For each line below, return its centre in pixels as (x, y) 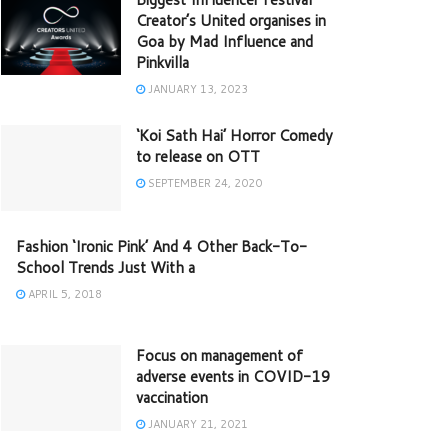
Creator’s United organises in (231, 21)
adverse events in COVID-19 (233, 377)
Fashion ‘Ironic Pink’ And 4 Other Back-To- (161, 247)
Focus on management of (219, 356)
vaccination (176, 398)
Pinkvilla (162, 63)
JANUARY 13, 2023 (196, 89)
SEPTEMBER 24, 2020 (203, 183)
